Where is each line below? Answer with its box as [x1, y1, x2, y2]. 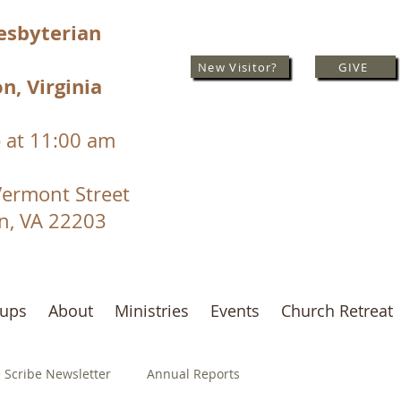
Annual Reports [147, 364, 240, 382]
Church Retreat [281, 300, 393, 321]
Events [210, 300, 260, 321]
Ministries [115, 300, 189, 321]
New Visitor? [198, 58, 278, 75]
